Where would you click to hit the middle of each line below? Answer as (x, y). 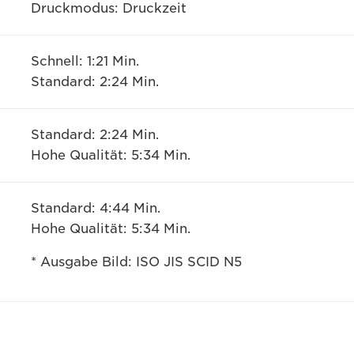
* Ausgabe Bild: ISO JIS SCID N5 (136, 262)
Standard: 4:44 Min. (95, 208)
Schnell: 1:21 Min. (85, 61)
